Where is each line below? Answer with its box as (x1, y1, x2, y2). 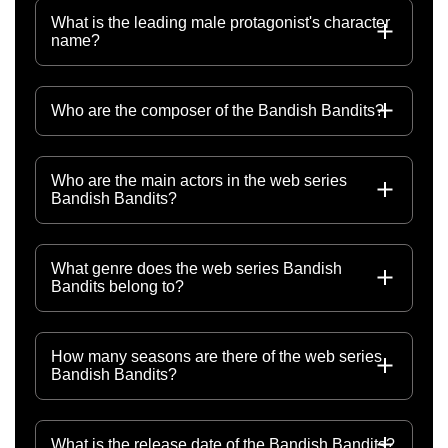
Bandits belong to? (51, 277, 184, 295)
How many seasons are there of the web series (51, 347, 382, 365)
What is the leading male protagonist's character (51, 13, 390, 31)
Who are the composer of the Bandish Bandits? (51, 101, 384, 119)
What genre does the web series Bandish (51, 259, 342, 277)
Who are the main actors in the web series (51, 171, 347, 189)
